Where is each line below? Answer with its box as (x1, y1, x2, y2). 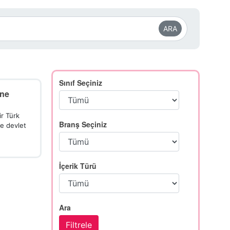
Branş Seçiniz (59, 119, 107, 129)
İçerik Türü (59, 161, 97, 171)
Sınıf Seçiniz (59, 78, 103, 88)
